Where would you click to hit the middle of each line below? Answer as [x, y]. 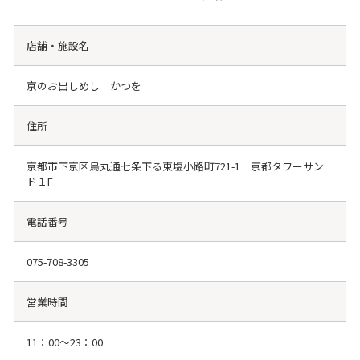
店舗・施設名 [57, 46]
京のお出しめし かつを [84, 86]
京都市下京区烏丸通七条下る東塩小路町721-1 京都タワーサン [175, 166]
